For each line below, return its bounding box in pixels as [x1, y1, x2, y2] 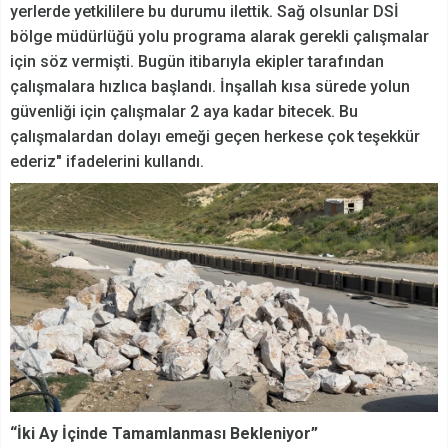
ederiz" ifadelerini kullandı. [10, 152, 204, 172]
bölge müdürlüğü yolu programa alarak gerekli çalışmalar [10, 27, 429, 47]
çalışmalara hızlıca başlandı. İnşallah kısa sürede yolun [10, 77, 410, 97]
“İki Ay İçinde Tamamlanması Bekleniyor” [10, 424, 318, 444]
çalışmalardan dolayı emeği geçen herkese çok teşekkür [10, 127, 420, 147]
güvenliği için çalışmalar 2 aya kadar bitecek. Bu [10, 102, 358, 122]
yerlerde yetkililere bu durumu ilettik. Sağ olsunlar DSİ [10, 2, 399, 22]
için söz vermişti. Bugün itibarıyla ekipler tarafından [10, 52, 384, 72]
